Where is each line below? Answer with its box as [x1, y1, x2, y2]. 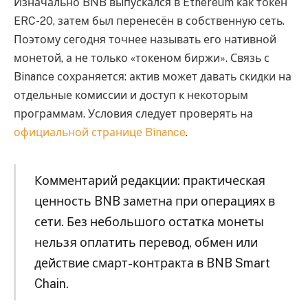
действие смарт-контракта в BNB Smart [34, 255, 270, 270]
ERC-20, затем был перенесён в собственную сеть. [14, 14, 285, 28]
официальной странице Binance [14, 126, 186, 140]
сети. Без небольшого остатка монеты [34, 214, 264, 229]
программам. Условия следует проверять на [14, 107, 253, 121]
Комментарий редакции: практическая [34, 173, 265, 188]
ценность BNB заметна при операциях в [34, 193, 275, 208]
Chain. [34, 276, 69, 291]
